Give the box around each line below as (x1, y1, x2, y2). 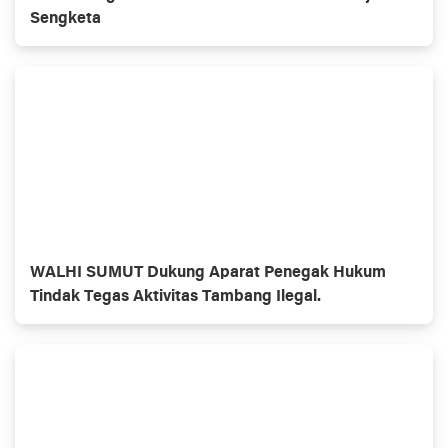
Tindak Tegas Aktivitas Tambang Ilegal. (30, 288, 321, 305)
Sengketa (30, 10, 101, 27)
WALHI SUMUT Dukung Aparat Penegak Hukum (30, 264, 386, 281)
